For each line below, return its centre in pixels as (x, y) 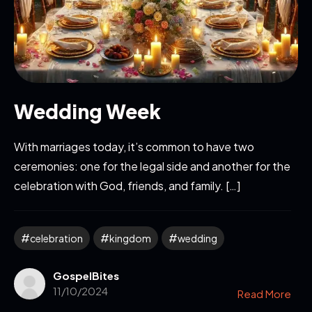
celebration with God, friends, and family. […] (127, 185)
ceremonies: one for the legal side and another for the (152, 166)
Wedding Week (87, 111)
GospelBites (86, 275)
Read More (264, 293)
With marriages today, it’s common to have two (134, 146)
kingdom (130, 238)
